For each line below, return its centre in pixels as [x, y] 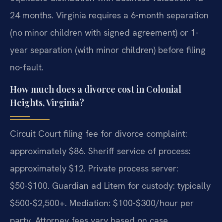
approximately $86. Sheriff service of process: [100, 151]
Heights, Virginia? [47, 103]
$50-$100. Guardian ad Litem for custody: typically [110, 186]
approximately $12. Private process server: [94, 168]
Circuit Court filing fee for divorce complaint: [99, 134]
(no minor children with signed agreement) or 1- [104, 32]
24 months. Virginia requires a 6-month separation [109, 15]
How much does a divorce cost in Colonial [96, 89]
